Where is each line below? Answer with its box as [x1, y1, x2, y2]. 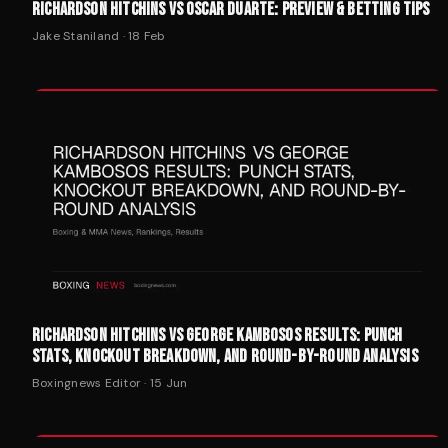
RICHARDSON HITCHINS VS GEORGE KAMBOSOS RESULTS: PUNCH [32, 324, 403, 346]
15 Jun [149, 374, 188, 391]
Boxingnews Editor [32, 374, 142, 391]
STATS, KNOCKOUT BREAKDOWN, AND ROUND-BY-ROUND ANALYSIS [32, 345, 418, 367]
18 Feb [128, 27, 166, 44]
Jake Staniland [32, 27, 120, 44]
